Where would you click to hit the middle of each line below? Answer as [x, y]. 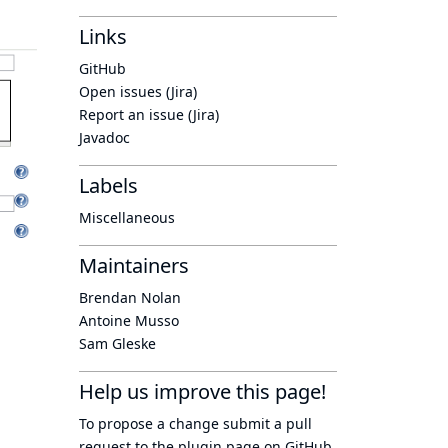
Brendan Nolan [130, 297]
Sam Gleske [117, 343]
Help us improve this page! [202, 391]
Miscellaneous [127, 217]
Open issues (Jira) [138, 91]
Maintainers [134, 265]
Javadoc [104, 137]
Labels [108, 185]
